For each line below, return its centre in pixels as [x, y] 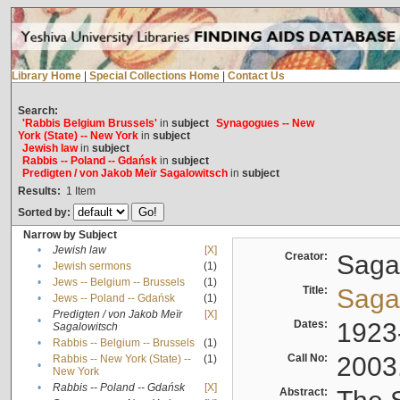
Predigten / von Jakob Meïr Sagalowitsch [125, 174]
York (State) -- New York [78, 136]
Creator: [308, 257]
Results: [39, 192]
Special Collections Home [154, 76]
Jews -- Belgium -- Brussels [118, 283]
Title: [317, 291]
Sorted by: [45, 213]
